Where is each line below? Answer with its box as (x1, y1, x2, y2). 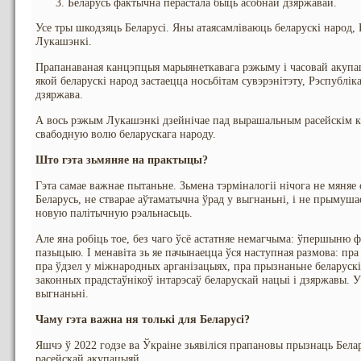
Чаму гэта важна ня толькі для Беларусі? (35, 313, 250, 326)
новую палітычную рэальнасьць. (35, 207, 193, 219)
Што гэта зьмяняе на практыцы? (35, 154, 208, 166)
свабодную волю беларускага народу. (35, 128, 216, 140)
